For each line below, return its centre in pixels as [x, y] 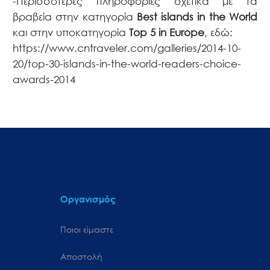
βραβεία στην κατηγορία [75, 16]
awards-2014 [44, 79]
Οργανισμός [88, 199]
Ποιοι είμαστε [87, 229]
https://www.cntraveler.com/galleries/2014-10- [127, 48]
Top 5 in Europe [167, 32]
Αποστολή [81, 256]
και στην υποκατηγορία [71, 32]
